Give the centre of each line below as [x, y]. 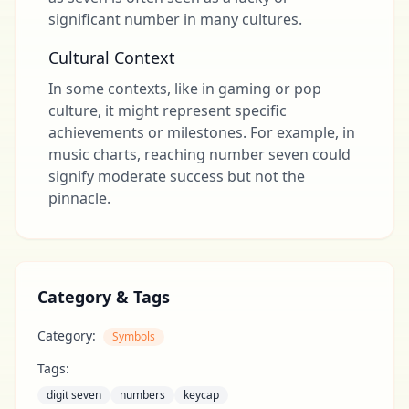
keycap [201, 395]
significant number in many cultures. [175, 19]
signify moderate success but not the [177, 176]
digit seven [74, 395]
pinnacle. [79, 198]
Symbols [134, 336]
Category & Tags [104, 297]
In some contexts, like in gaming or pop [185, 89]
